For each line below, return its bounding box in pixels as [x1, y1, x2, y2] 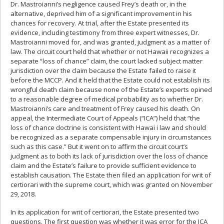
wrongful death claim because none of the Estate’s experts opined [10, 84, 212, 94]
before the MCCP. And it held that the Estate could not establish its [10, 75, 210, 84]
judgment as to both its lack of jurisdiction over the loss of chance [10, 151, 208, 160]
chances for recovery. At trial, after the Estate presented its [10, 18, 189, 27]
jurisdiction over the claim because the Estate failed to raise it [10, 65, 196, 75]
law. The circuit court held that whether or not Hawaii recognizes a [10, 46, 209, 56]
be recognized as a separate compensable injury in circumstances [10, 132, 211, 141]
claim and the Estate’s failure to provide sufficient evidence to [10, 160, 196, 170]
